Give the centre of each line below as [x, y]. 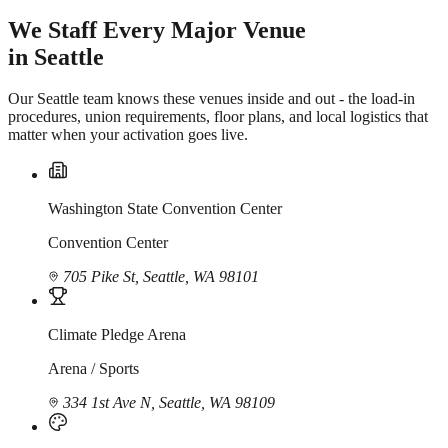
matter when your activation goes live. [128, 135]
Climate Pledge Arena [117, 335]
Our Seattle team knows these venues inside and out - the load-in [211, 99]
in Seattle [56, 56]
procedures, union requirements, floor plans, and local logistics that [218, 117]
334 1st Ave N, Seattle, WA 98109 [167, 403]
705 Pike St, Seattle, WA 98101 [159, 277]
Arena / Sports [93, 369]
